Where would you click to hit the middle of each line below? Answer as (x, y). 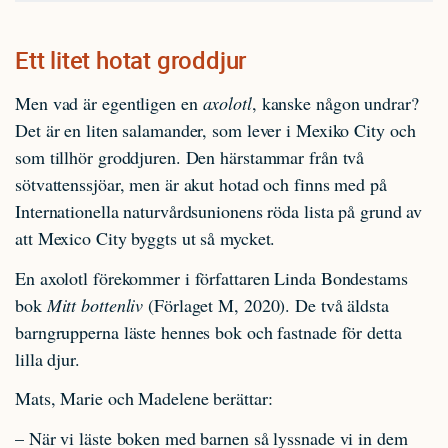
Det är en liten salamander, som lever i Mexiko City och (215, 130)
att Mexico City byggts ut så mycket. (145, 238)
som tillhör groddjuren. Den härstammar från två (190, 157)
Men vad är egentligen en (109, 103)
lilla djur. (47, 358)
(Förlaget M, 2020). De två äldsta (268, 304)
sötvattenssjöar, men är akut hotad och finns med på (201, 184)
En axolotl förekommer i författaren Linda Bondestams (211, 277)
